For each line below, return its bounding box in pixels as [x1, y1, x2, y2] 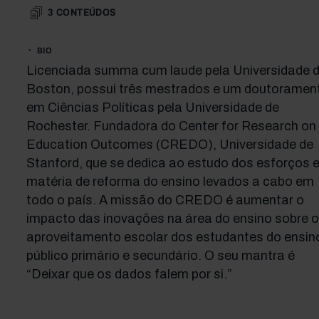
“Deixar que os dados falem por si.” [26, 267, 232, 281]
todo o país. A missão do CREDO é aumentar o [26, 193, 304, 207]
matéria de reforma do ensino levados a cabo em [26, 174, 314, 189]
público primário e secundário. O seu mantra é [26, 249, 295, 263]
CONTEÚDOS [56, 7, 116, 18]
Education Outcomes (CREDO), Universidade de [26, 137, 313, 152]
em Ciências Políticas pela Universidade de [26, 100, 279, 115]
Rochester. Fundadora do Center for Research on [26, 119, 316, 133]
